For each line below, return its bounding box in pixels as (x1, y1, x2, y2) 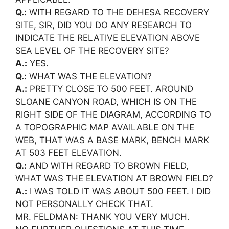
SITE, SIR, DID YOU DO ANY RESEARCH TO (15, 20, 192, 30)
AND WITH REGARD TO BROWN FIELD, (27, 161, 189, 171)
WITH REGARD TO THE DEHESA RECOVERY (27, 7, 209, 17)
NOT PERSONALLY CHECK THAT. (15, 199, 153, 209)
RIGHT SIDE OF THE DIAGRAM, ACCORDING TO (15, 109, 211, 120)
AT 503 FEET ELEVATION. (15, 148, 122, 158)
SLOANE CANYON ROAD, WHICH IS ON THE (15, 97, 197, 107)
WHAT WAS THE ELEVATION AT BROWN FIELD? (15, 173, 213, 184)
